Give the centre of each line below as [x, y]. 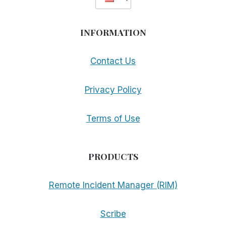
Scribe [113, 214]
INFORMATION [113, 32]
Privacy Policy [113, 90]
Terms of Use [113, 119]
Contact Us [113, 61]
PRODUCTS [113, 156]
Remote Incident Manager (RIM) [113, 185]
